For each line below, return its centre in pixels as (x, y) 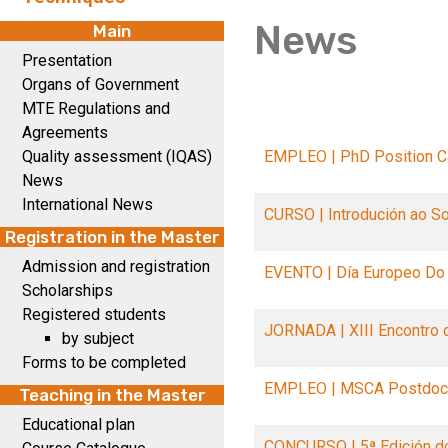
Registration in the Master (112, 237)
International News (87, 204)
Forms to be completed (104, 362)
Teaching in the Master (112, 395)
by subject (98, 338)
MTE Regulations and (96, 108)
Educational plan (78, 424)
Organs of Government (100, 84)
